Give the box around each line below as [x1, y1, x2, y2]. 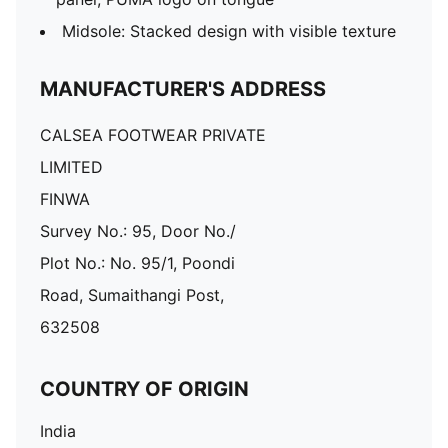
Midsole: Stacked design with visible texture [62, 21, 396, 41]
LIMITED [40, 157, 103, 177]
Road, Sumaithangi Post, [40, 285, 224, 305]
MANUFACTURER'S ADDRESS [40, 77, 326, 101]
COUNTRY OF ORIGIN [40, 377, 249, 401]
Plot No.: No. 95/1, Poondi [40, 253, 235, 273]
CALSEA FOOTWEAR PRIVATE [40, 125, 266, 145]
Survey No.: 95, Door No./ [40, 221, 236, 241]
